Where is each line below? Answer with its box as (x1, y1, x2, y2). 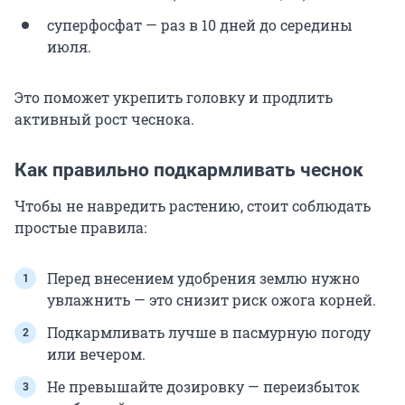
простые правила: (14, 218, 146, 238)
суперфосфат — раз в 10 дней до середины (47, 15, 353, 35)
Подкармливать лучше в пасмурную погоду (47, 323, 371, 343)
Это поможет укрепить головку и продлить (14, 88, 333, 108)
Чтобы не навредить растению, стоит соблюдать (14, 196, 371, 216)
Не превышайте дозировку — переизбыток (47, 377, 360, 397)
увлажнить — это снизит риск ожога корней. (47, 290, 376, 310)
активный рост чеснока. (14, 109, 194, 129)
